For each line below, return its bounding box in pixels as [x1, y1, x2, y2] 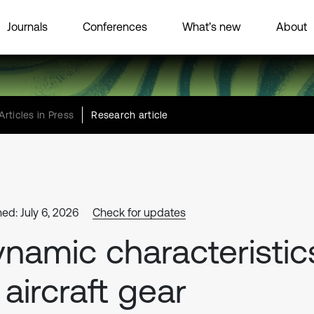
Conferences [83, 20, 147, 33]
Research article [91, 109, 168, 121]
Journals [7, 20, 48, 33]
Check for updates [93, 206, 186, 219]
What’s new [182, 20, 241, 33]
